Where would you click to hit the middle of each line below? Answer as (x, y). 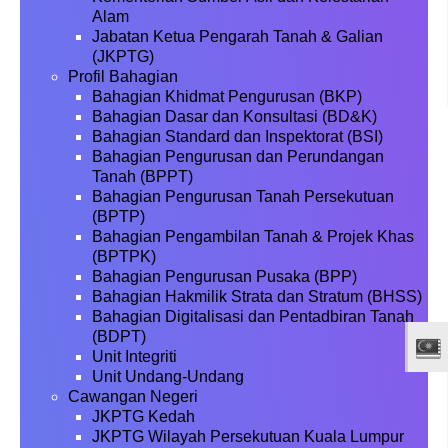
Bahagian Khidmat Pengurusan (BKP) (227, 96)
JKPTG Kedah (143, 416)
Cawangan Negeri (133, 396)
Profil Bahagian (123, 76)
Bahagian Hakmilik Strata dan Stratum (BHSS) (257, 296)
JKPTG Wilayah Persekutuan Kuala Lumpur (248, 436)
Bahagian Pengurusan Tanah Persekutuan (243, 196)
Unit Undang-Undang (168, 376)
